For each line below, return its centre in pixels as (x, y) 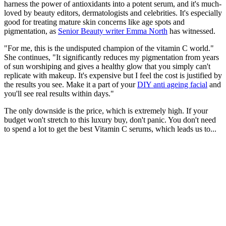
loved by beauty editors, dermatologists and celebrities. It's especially (113, 13)
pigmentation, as (31, 31)
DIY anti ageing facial (172, 84)
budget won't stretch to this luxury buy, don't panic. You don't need (110, 120)
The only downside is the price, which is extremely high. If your (106, 110)
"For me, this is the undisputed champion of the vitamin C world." (109, 48)
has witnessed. (191, 31)
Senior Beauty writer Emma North (113, 31)
